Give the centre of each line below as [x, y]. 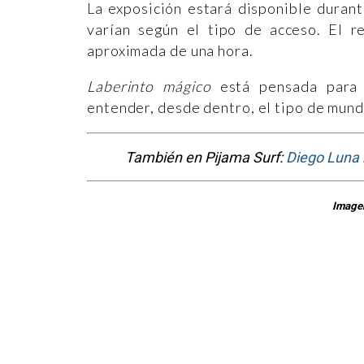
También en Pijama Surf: [205, 157]
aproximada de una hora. [170, 50]
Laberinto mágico [149, 86]
